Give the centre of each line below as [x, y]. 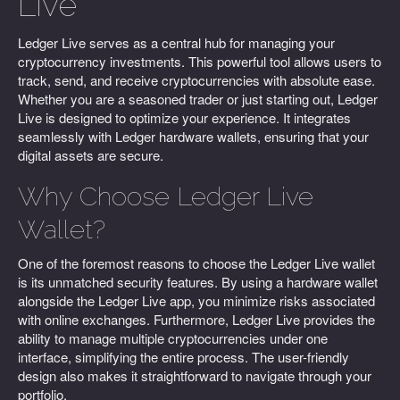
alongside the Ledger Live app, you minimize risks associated [196, 300]
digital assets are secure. [91, 155]
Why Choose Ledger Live [166, 196]
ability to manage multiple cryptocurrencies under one [173, 338]
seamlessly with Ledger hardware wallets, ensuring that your [193, 136]
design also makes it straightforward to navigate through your [195, 375]
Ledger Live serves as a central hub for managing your [176, 42]
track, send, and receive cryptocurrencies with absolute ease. [196, 80]
